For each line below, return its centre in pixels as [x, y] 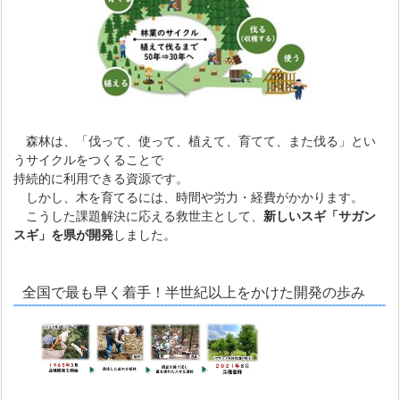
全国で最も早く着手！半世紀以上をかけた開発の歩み [194, 292]
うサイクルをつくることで [89, 160]
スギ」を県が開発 [64, 235]
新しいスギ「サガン [320, 216]
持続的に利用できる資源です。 [101, 179]
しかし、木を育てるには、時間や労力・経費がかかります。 [189, 197]
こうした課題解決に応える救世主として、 [139, 216]
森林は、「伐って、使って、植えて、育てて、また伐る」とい [195, 141]
